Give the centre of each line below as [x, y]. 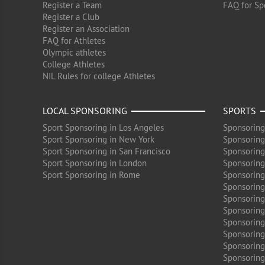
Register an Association [86, 29]
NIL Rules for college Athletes [99, 76]
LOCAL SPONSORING [85, 111]
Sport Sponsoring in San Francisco [106, 151]
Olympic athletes [74, 52]
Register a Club [71, 17]
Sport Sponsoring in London [95, 163]
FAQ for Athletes [74, 41]
